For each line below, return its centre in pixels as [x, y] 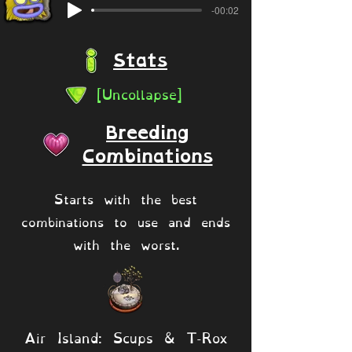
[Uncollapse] [139, 93]
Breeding [147, 133]
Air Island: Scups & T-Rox [126, 336]
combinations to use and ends [126, 220]
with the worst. [126, 243]
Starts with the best [126, 198]
